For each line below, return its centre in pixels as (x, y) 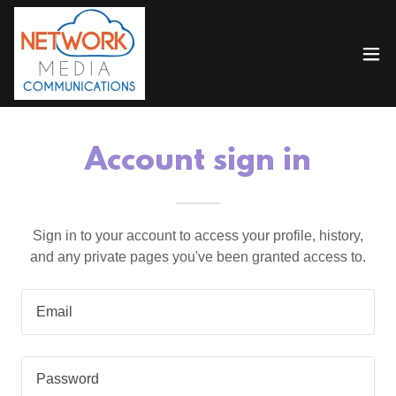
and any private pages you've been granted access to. (198, 257)
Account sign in (198, 162)
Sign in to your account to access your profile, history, (198, 236)
